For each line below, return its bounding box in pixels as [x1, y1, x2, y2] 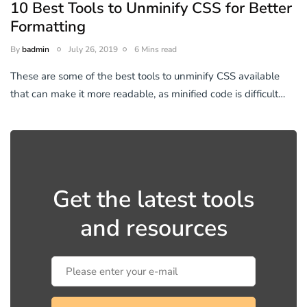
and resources [79, 212, 228, 244]
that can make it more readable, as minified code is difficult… [10, 86, 285, 101]
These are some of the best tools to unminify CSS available [10, 69, 280, 83]
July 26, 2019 [69, 43, 118, 55]
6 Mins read [134, 43, 177, 55]
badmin [22, 43, 49, 55]
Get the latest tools [53, 183, 254, 215]
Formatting [10, 16, 86, 37]
